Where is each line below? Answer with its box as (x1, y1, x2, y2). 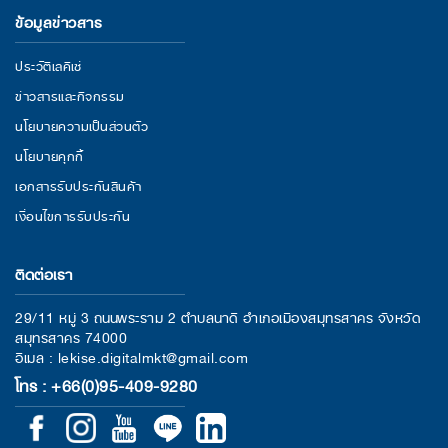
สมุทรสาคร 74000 (15, 322, 127, 351)
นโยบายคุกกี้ (15, 142, 84, 168)
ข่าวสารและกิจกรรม (15, 82, 125, 108)
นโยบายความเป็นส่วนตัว (15, 112, 148, 138)
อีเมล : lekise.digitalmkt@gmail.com (15, 342, 248, 371)
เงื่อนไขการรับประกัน (15, 202, 130, 228)
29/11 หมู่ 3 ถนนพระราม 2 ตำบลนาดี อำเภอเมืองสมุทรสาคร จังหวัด (15, 302, 421, 331)
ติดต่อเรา (15, 258, 73, 288)
